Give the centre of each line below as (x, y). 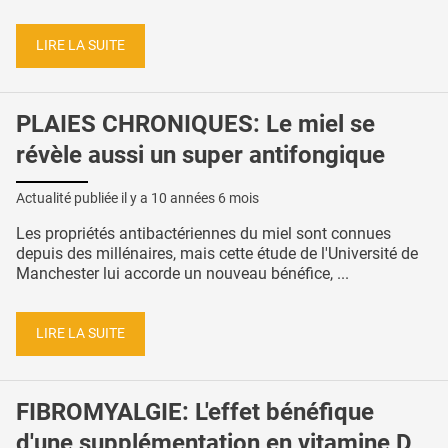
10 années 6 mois (205, 197)
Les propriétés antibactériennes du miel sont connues (203, 233)
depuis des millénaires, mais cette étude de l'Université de (217, 253)
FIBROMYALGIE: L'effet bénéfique (195, 412)
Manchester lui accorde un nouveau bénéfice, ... (182, 273)
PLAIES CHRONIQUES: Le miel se (195, 123)
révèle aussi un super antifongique (200, 154)
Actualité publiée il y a (83, 197)
